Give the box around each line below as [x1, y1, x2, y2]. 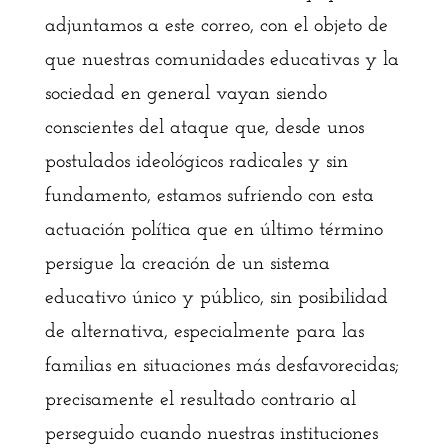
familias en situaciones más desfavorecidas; [44, 356, 399, 376]
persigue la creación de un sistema [44, 254, 330, 274]
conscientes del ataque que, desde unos [44, 118, 364, 138]
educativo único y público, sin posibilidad [44, 288, 388, 308]
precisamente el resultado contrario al [44, 390, 356, 410]
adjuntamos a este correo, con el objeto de [44, 16, 388, 36]
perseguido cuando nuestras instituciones [44, 424, 378, 444]
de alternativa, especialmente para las [44, 322, 364, 342]
